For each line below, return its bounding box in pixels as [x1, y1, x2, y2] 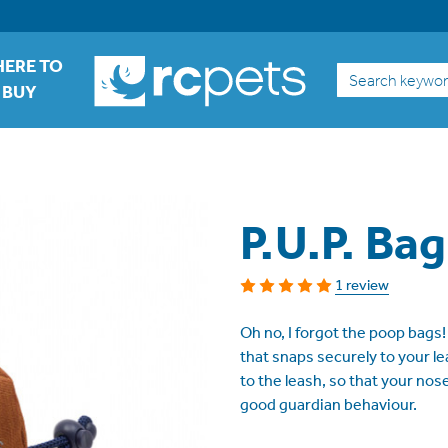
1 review [335, 276, 389, 294]
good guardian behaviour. [240, 395, 417, 414]
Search [337, 65, 386, 84]
